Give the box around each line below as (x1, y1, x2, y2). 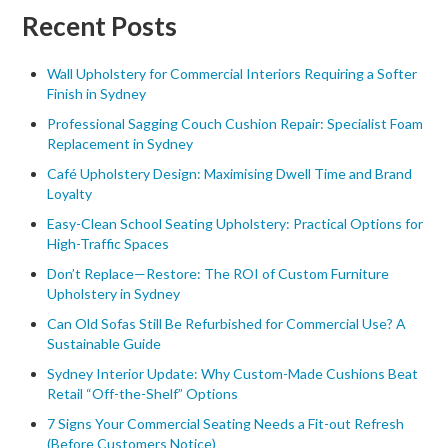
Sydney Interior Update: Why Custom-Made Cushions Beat (47, 365, 419, 382)
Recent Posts (22, 10, 178, 42)
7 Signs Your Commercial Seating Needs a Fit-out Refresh (47, 415, 405, 432)
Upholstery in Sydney (47, 285, 181, 302)
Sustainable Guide (47, 335, 162, 352)
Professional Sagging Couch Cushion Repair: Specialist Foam (47, 115, 424, 132)
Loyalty (47, 185, 93, 202)
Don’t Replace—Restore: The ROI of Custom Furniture (47, 265, 390, 282)
